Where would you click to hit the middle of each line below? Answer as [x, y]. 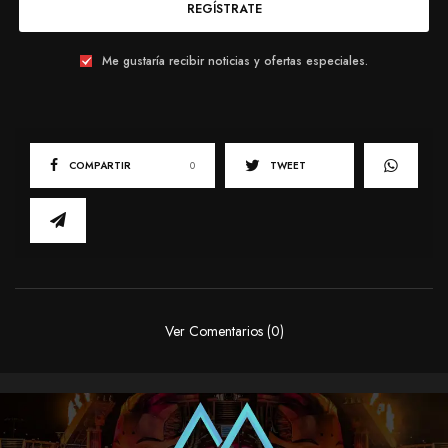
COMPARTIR [100, 166]
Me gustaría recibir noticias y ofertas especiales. [235, 61]
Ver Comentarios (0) [224, 331]
